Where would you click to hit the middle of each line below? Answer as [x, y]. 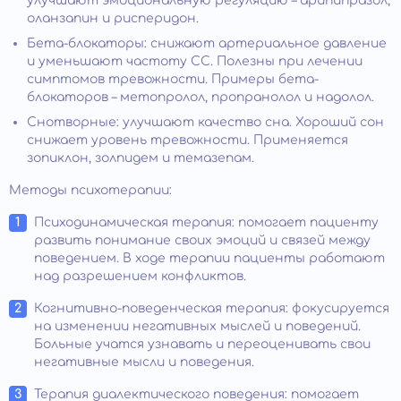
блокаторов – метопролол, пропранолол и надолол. [200, 98]
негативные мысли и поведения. [144, 363]
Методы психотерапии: [90, 191]
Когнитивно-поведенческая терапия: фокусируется [212, 309]
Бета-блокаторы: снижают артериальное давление [207, 44]
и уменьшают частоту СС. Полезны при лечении [195, 62]
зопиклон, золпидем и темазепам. [141, 158]
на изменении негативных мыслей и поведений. [197, 327]
